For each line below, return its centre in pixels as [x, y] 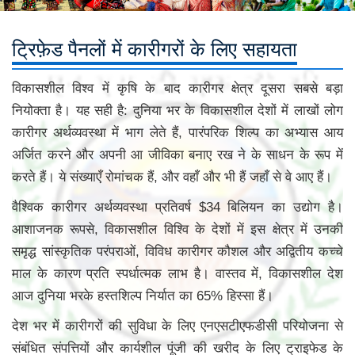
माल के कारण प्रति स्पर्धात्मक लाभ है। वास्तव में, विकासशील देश [177, 273]
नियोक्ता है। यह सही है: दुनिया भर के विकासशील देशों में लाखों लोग [177, 110]
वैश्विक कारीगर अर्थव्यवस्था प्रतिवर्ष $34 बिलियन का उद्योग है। [177, 207]
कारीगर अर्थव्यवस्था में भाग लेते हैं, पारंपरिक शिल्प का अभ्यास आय [177, 132]
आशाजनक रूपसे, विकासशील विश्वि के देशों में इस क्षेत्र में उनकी [177, 229]
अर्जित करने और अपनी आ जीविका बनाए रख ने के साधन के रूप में [177, 155]
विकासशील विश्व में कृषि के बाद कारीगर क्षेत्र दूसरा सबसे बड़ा [177, 88]
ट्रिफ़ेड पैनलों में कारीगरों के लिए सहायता [155, 47]
